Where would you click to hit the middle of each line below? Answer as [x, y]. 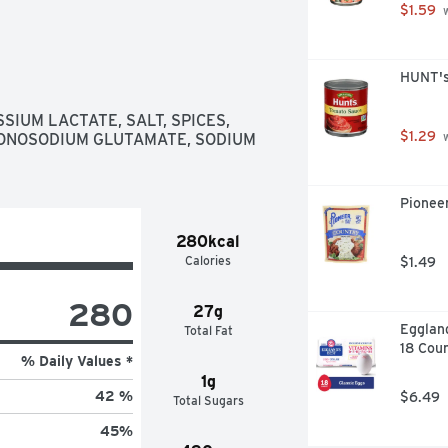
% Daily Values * [76, 360]
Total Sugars [208, 400]
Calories [208, 260]
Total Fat [208, 330]
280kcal [208, 241]
